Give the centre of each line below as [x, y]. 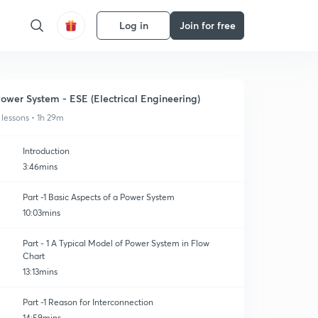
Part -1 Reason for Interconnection [88, 302]
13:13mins [40, 272]
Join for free [207, 25]
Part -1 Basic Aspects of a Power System [99, 197]
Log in [133, 25]
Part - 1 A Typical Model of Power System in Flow [116, 243]
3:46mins [40, 166]
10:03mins [42, 213]
